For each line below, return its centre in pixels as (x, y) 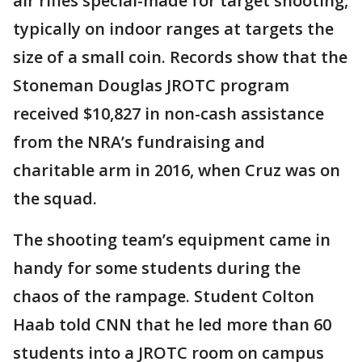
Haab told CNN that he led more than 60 (172, 324)
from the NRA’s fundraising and (139, 142)
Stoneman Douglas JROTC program (151, 85)
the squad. (55, 198)
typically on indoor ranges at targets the (173, 29)
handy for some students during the (157, 268)
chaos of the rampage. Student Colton (164, 296)
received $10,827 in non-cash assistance (168, 114)
